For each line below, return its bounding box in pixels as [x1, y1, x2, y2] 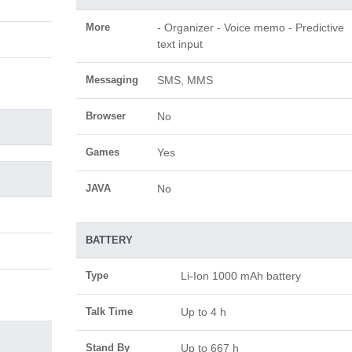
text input [156, 38, 203, 50]
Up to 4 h [180, 306, 226, 318]
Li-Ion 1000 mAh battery [180, 269, 301, 282]
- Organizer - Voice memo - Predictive [156, 21, 344, 34]
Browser [85, 110, 126, 122]
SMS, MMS [156, 74, 213, 86]
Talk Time [85, 306, 133, 317]
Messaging [85, 74, 138, 86]
